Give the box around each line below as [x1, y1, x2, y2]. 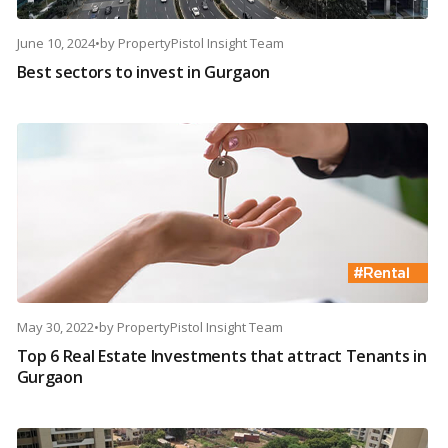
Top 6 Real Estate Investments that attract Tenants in [16, 345, 427, 368]
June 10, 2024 [16, 34, 95, 53]
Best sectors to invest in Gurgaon [16, 61, 270, 84]
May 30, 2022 [16, 318, 94, 337]
